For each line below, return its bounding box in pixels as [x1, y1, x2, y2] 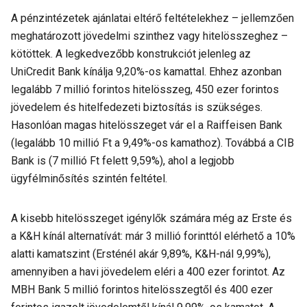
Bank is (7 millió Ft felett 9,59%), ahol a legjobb [11, 154, 234, 167]
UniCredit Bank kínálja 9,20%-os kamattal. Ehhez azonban [11, 65, 282, 78]
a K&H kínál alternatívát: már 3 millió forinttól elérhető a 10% [11, 230, 295, 243]
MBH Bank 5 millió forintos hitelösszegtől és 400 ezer [11, 283, 273, 296]
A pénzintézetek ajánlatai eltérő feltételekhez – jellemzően [11, 12, 294, 25]
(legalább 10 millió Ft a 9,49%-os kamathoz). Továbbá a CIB [11, 136, 294, 149]
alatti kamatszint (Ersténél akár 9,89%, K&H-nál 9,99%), [11, 247, 271, 260]
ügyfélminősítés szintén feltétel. [11, 172, 167, 185]
